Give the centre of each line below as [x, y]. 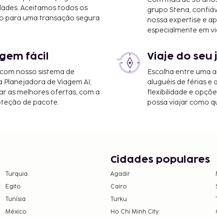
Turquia [16, 174]
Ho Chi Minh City [135, 212]
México [16, 212]
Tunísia [15, 199]
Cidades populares [160, 160]
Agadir [120, 174]
